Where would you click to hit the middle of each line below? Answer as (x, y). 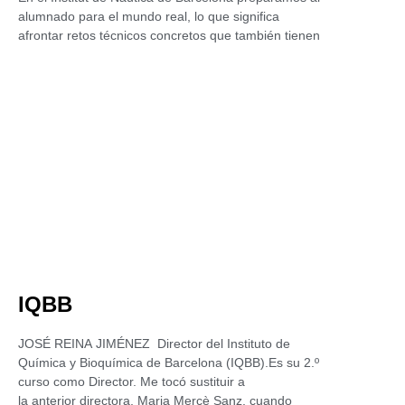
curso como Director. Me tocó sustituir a (132, 381)
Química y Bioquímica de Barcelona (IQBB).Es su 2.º (169, 363)
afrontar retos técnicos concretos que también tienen (169, 35)
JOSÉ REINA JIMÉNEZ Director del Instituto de (154, 344)
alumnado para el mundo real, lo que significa (149, 16)
